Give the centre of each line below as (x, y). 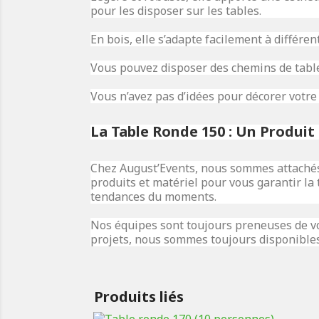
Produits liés (139, 297)
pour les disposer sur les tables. (176, 11)
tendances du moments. (153, 197)
